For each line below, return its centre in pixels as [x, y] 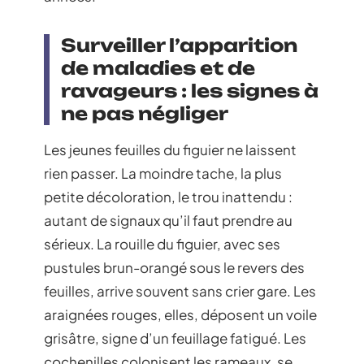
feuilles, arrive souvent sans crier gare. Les [180, 290]
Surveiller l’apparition [179, 45]
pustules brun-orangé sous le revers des [174, 267]
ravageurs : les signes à [190, 90]
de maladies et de [158, 67]
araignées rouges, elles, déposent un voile [180, 314]
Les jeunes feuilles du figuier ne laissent [170, 149]
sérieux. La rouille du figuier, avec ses [162, 243]
